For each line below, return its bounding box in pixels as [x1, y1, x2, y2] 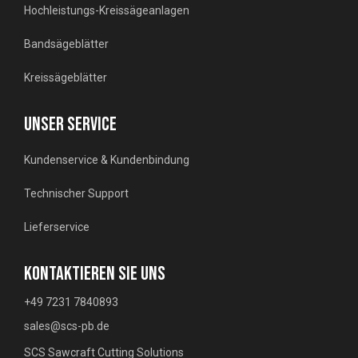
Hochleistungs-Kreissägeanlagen [24, 4, 189, 18]
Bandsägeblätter [24, 38, 109, 51]
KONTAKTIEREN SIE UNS [24, 261, 165, 285]
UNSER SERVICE [24, 112, 117, 136]
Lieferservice [24, 221, 89, 234]
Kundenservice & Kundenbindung [24, 153, 189, 167]
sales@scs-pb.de [24, 319, 109, 332]
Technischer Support [24, 187, 129, 201]
